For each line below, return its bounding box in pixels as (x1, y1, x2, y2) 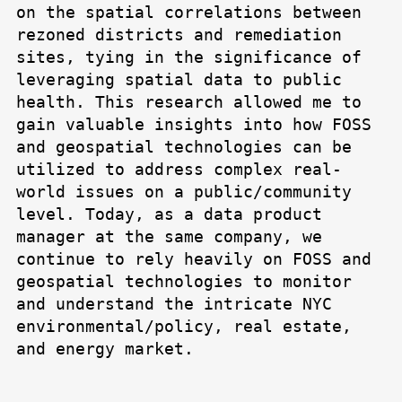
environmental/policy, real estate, (16, 317, 352, 336)
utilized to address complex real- (16, 160, 342, 179)
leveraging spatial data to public (16, 70, 342, 90)
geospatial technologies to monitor (16, 272, 352, 292)
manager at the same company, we (16, 227, 322, 247)
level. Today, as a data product (16, 205, 322, 224)
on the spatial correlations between (16, 3, 362, 22)
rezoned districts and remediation (16, 25, 342, 45)
